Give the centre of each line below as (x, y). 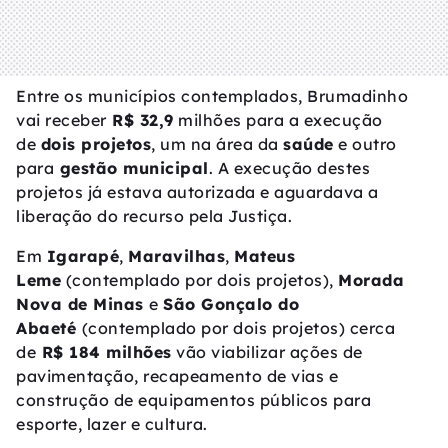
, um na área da (217, 144)
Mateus (264, 256)
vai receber (61, 120)
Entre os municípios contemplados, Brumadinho (212, 96)
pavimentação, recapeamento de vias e (177, 376)
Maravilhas (176, 256)
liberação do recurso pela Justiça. (154, 216)
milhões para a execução (278, 120)
